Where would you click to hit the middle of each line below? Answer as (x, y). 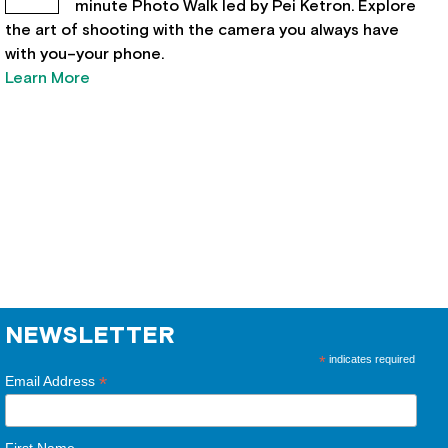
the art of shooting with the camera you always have (202, 30)
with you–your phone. (85, 54)
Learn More (48, 78)
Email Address (52, 381)
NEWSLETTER (90, 336)
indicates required (370, 359)
